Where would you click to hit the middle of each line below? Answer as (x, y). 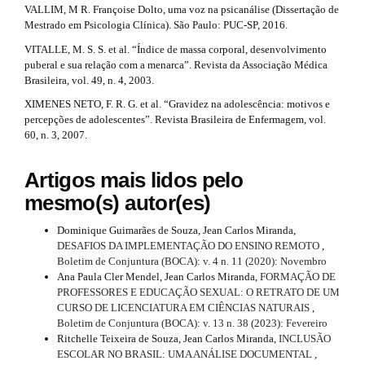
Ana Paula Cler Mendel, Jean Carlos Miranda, (158, 277)
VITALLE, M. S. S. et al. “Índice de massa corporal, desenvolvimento (176, 49)
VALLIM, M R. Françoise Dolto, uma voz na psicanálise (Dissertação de (182, 10)
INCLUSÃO (305, 339)
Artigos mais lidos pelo (134, 180)
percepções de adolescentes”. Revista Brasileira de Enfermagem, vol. (175, 120)
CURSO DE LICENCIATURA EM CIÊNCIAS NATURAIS (185, 308)
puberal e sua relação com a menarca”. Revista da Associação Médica (176, 64)
